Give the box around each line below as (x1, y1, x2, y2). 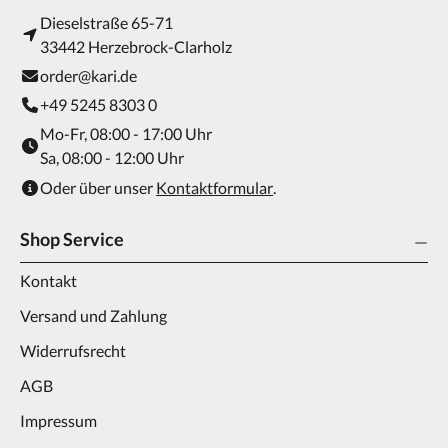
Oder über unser (40, 178, 156, 197)
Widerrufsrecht (20, 341, 126, 360)
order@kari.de (40, 66, 137, 85)
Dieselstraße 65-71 (40, 13, 173, 32)
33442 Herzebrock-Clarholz (40, 37, 232, 56)
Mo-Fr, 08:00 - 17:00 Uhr (40, 124, 212, 143)
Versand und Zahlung (20, 306, 167, 325)
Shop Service (20, 227, 124, 250)
